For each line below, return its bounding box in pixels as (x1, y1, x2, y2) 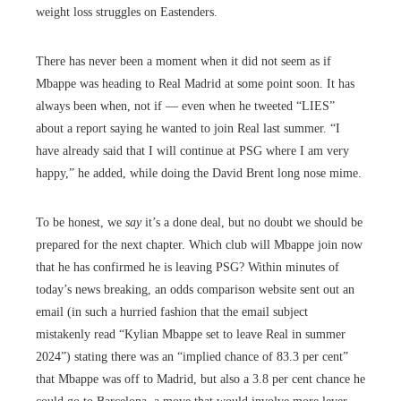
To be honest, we (36, 215, 125, 229)
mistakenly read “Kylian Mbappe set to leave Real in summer (36, 327, 346, 341)
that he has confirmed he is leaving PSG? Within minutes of (36, 260, 339, 274)
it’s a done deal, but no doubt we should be (141, 215, 363, 229)
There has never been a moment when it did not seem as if (36, 54, 331, 68)
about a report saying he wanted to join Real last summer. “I (36, 121, 340, 135)
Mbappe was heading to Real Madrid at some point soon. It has (36, 76, 354, 90)
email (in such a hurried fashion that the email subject (36, 304, 308, 319)
